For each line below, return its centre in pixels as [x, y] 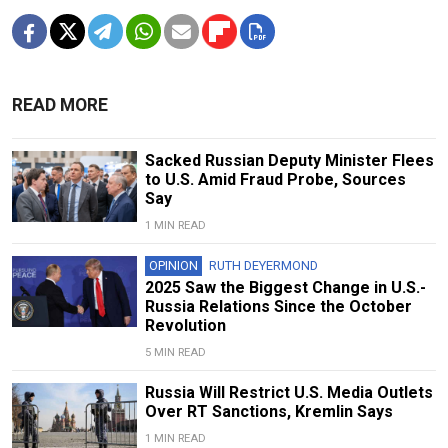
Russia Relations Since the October [278, 307]
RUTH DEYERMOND [263, 266]
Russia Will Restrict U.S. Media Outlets [288, 393]
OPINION [173, 266]
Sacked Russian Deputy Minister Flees [289, 161]
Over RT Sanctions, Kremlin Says [268, 412]
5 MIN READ [175, 353]
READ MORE [60, 105]
